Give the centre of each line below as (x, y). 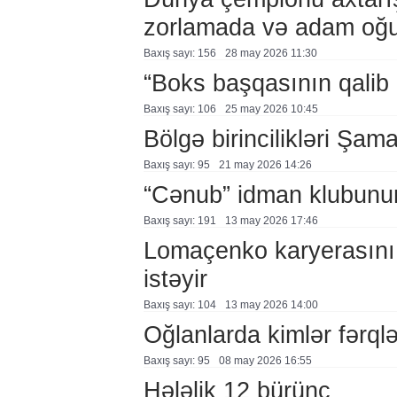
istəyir (175, 279)
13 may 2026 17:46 (271, 221)
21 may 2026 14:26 (265, 165)
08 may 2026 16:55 (265, 361)
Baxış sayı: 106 (179, 109)
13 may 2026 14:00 (271, 305)
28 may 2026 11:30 (271, 53)
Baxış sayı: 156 (179, 53)
